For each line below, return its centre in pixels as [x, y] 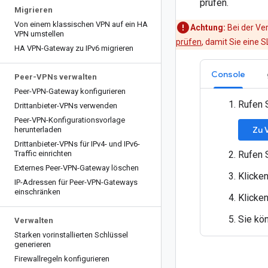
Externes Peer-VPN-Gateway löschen [77, 168]
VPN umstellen [39, 34]
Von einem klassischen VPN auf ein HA [81, 24]
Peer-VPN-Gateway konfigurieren [70, 91]
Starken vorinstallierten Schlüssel [71, 235]
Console [228, 74]
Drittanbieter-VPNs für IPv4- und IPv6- [77, 144]
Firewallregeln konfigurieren [62, 259]
